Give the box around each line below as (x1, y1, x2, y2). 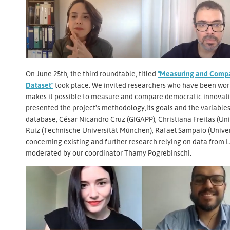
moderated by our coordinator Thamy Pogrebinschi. (26, 148, 193, 158)
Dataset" (26, 81, 53, 90)
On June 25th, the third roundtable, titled (26, 69, 156, 79)
